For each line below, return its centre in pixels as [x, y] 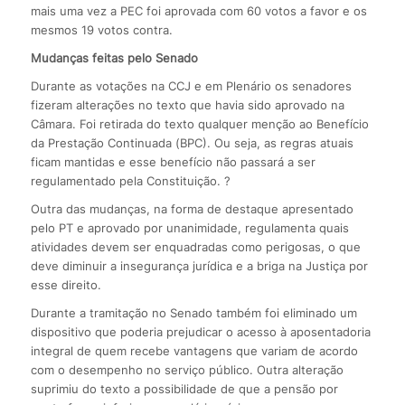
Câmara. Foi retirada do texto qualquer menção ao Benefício [199, 123]
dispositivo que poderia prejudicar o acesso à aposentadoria [200, 331]
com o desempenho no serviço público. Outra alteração [187, 369]
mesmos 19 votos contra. [101, 29]
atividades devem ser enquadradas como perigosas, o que [195, 246]
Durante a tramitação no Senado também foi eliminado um [193, 312]
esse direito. [66, 284]
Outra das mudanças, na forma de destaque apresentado [192, 208]
